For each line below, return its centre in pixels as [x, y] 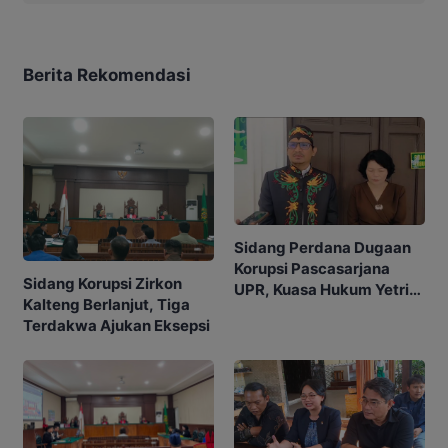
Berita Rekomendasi [107, 75]
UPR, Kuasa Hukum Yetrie [326, 290]
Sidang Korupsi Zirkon [102, 283]
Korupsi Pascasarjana [312, 269]
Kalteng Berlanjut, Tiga [106, 304]
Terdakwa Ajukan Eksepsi [116, 325]
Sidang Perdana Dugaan [322, 248]
